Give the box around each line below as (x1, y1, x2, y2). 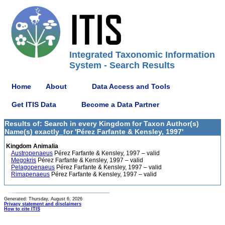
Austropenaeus (11, 150, 53, 157)
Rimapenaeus (11, 171, 50, 178)
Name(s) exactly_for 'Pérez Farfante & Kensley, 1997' (5, 128, 183, 136)
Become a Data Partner (81, 100, 159, 108)
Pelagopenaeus (11, 164, 55, 171)
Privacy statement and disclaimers (4, 201, 81, 206)
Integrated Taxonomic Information (69, 50, 215, 60)
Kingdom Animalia (5, 143, 58, 150)
